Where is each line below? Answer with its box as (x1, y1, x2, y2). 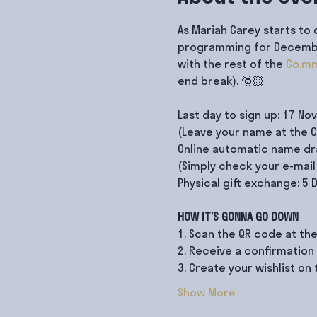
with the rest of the (177, 59, 286, 71)
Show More (177, 288, 236, 299)
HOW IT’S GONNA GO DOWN (177, 212, 299, 224)
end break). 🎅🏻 (177, 76, 264, 88)
